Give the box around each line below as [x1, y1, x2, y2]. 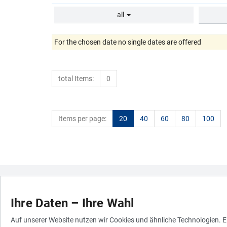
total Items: [58, 74, 94, 83]
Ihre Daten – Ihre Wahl [11, 196, 134, 210]
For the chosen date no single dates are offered [54, 38, 201, 46]
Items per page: [58, 115, 106, 123]
